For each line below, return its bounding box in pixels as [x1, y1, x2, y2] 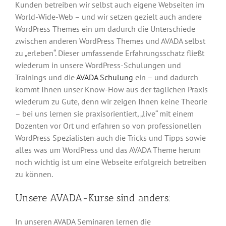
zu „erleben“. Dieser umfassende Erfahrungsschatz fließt [15, 47, 204, 58]
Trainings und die [15, 72, 76, 82]
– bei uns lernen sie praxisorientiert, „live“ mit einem [15, 108, 194, 119]
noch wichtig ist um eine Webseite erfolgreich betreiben [15, 156, 206, 167]
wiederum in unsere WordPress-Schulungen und [15, 60, 181, 70]
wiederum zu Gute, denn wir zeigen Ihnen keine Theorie [15, 96, 207, 106]
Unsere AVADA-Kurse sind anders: [15, 191, 171, 204]
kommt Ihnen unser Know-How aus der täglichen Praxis [15, 84, 208, 94]
